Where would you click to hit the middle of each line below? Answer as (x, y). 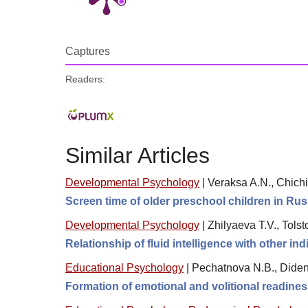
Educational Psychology (124, 267)
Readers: (85, 79)
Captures (88, 51)
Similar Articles (137, 156)
